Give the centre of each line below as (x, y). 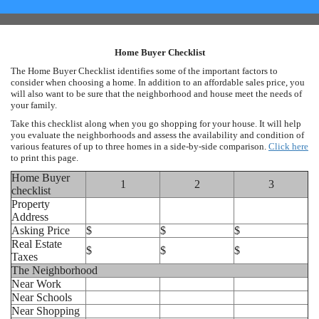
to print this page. (45, 157)
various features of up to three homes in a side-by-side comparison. (140, 146)
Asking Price (41, 230)
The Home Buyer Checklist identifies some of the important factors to (144, 70)
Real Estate (37, 244)
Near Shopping (46, 310)
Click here (288, 146)
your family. (34, 105)
